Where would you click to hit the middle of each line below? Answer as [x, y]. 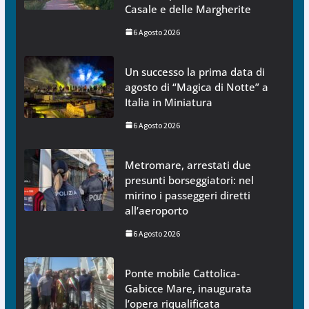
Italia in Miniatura [168, 102]
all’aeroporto [156, 210]
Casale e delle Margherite [188, 9]
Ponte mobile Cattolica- [182, 273]
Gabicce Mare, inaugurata [188, 288]
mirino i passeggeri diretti [187, 195]
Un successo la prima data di [195, 71]
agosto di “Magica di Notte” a [196, 87]
